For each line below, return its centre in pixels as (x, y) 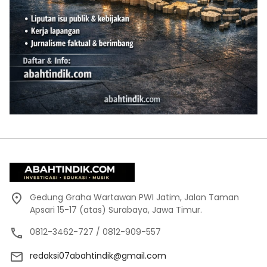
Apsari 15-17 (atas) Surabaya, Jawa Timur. (116, 209)
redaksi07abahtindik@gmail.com (98, 255)
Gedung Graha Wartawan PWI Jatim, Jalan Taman (134, 197)
